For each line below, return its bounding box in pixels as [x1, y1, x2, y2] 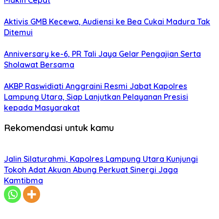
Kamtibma [4, 175, 43, 186]
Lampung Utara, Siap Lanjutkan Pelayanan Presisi [4, 91, 188, 102]
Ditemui [4, 27, 33, 37]
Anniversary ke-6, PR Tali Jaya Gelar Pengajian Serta [4, 48, 201, 59]
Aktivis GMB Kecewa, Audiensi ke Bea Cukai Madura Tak [4, 16, 210, 26]
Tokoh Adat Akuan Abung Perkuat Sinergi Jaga [4, 165, 178, 175]
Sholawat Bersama [4, 59, 74, 69]
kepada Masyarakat [4, 102, 80, 112]
